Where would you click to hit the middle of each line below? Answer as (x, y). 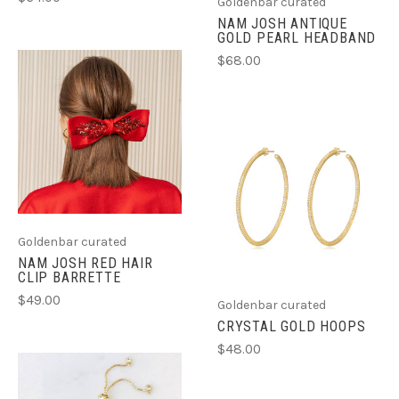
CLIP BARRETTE (69, 277)
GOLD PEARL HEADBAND (297, 37)
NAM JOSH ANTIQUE (282, 23)
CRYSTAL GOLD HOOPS (292, 327)
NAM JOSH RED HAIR (85, 263)
